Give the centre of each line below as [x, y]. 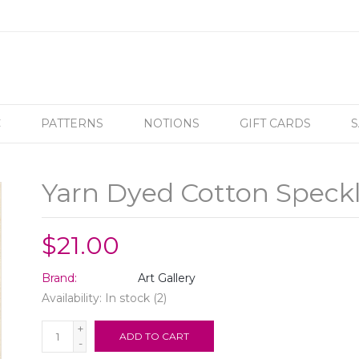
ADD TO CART [155, 336]
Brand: [60, 278]
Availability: [74, 298]
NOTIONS [171, 123]
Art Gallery [167, 278]
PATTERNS [72, 123]
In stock [128, 298]
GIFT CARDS [275, 123]
